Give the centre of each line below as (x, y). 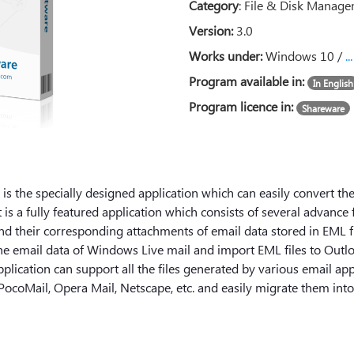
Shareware (323, 108)
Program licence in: (243, 106)
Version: (213, 30)
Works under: (227, 56)
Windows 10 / (305, 56)
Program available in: (248, 81)
